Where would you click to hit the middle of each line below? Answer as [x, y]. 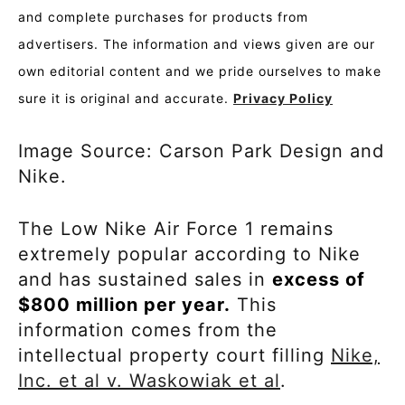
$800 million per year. [124, 304]
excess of [319, 279]
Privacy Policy [283, 98]
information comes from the [148, 330]
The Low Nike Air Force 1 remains [176, 228]
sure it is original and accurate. [126, 98]
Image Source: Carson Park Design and [201, 151]
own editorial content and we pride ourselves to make [200, 71]
